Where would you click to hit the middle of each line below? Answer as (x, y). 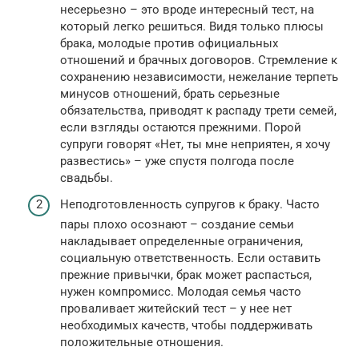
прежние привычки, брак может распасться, (186, 275)
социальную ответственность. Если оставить (190, 258)
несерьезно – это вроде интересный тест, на (187, 9)
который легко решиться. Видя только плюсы (192, 26)
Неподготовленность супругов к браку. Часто (190, 205)
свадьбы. (87, 177)
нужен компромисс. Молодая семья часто (181, 292)
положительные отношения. (142, 343)
